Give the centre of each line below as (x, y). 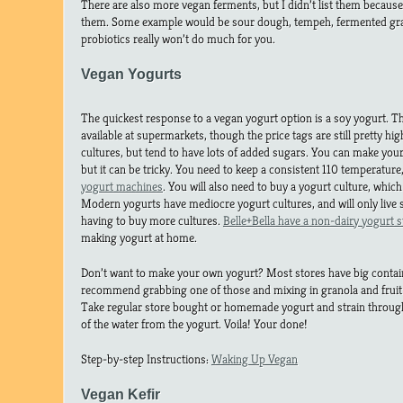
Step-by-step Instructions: (146, 359)
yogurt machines (122, 187)
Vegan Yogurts (131, 75)
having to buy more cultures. (152, 221)
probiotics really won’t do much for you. (178, 39)
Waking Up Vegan (255, 359)
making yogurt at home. (139, 238)
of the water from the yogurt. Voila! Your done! (194, 324)
